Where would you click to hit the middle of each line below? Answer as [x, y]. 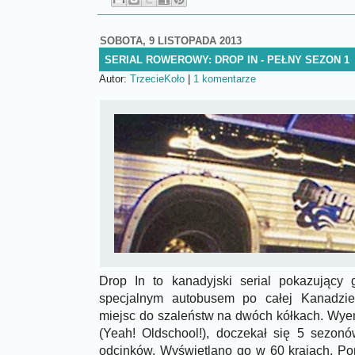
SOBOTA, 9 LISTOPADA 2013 [171, 40]
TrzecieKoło [157, 78]
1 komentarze [225, 78]
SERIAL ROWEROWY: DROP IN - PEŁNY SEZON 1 [227, 59]
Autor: [115, 78]
